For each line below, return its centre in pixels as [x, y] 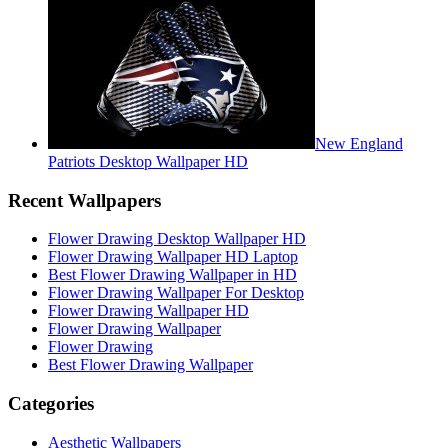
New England [359, 143]
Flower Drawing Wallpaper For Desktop [176, 293]
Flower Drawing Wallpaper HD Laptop [173, 257]
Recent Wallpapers [84, 200]
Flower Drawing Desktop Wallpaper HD [177, 239]
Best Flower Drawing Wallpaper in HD [172, 275]
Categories [51, 403]
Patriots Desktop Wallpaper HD [148, 161]
